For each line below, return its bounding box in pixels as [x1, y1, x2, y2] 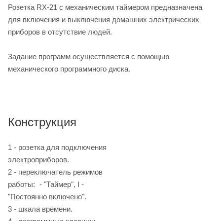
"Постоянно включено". [8, 192, 86, 201]
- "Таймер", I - [37, 180, 84, 189]
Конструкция [8, 115, 76, 129]
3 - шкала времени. [8, 205, 73, 214]
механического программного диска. [8, 64, 130, 73]
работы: [8, 180, 37, 189]
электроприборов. [8, 155, 69, 164]
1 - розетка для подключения [8, 143, 107, 152]
